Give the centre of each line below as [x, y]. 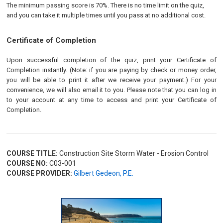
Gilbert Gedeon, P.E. [104, 173]
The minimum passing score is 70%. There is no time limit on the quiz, [106, 5]
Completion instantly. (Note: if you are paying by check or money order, [111, 70]
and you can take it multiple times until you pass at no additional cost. [106, 15]
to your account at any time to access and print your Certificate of [111, 100]
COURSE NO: [27, 163]
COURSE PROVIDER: [40, 173]
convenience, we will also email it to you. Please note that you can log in [111, 90]
